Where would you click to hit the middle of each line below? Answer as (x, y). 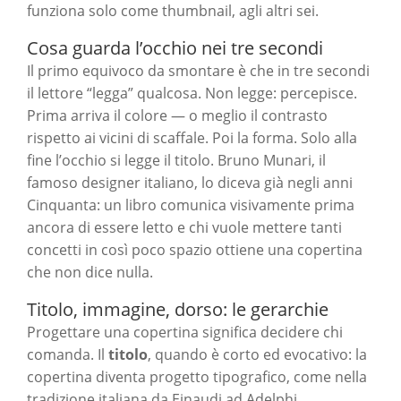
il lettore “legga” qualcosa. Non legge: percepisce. (192, 94)
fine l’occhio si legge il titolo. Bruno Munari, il (176, 161)
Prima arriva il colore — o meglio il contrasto (177, 116)
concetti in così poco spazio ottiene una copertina (195, 250)
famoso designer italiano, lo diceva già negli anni (190, 183)
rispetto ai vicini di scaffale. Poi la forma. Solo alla (192, 138)
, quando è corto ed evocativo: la (257, 355)
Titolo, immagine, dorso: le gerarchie (178, 310)
